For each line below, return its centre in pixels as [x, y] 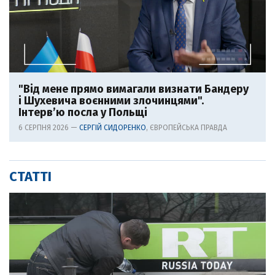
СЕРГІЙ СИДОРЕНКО [113, 127]
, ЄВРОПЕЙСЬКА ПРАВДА [187, 127]
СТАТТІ [30, 176]
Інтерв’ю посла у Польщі [83, 112]
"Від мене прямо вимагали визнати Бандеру [134, 89]
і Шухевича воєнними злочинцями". [111, 100]
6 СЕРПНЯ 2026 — [49, 127]
